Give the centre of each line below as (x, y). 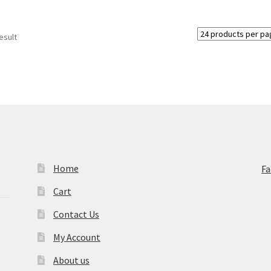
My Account (77, 237)
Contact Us (76, 214)
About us (71, 260)
